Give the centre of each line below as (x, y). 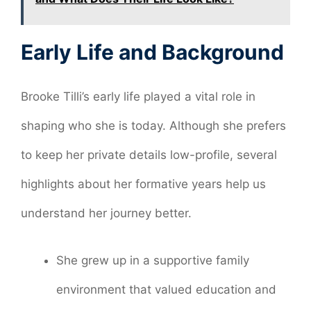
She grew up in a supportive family (153, 260)
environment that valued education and (166, 289)
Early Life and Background (152, 52)
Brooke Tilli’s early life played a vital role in (138, 97)
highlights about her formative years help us (143, 184)
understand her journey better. (106, 213)
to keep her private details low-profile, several (149, 155)
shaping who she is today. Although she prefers (153, 126)
